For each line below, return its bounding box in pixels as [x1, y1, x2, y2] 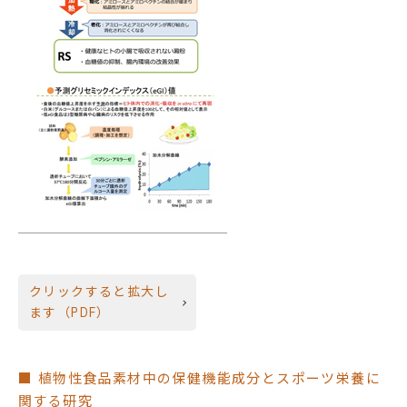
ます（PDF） [29, 304, 111, 322]
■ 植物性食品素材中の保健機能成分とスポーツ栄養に [18, 370, 381, 388]
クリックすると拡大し [29, 283, 169, 301]
